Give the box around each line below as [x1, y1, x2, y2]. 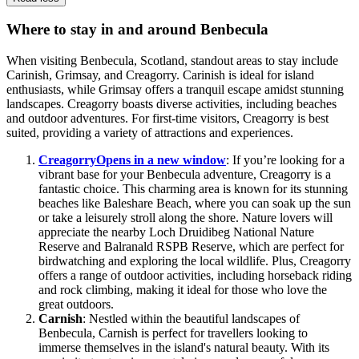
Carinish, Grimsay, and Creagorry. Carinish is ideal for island [6, 68, 314, 83]
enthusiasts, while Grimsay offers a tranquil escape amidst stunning [6, 83, 344, 97]
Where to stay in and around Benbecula [6, 21, 268, 38]
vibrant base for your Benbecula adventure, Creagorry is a [38, 167, 331, 182]
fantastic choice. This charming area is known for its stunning [38, 182, 348, 196]
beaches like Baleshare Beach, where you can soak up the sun [38, 196, 351, 211]
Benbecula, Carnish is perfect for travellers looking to [38, 326, 308, 341]
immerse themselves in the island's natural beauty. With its [38, 341, 329, 355]
